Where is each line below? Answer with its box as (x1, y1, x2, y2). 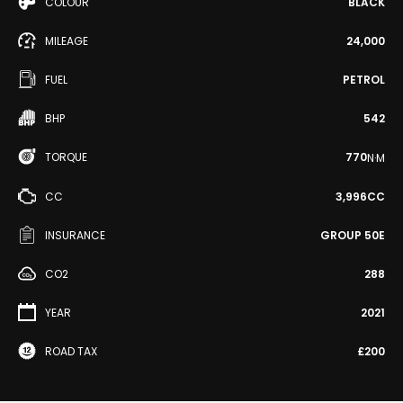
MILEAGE (45, 33, 88, 49)
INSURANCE (45, 227, 105, 243)
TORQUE (45, 149, 87, 165)
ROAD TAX (45, 343, 97, 359)
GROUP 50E (320, 227, 385, 243)
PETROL (343, 72, 385, 87)
